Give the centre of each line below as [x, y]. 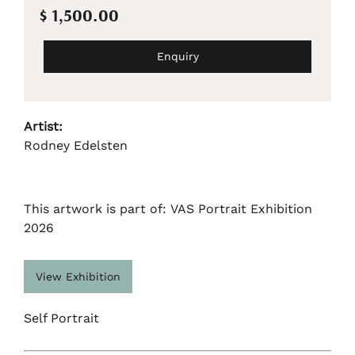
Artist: [43, 127]
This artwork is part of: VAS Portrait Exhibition [168, 209]
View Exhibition [78, 277]
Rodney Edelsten [76, 146]
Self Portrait [61, 319]
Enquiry [177, 57]
